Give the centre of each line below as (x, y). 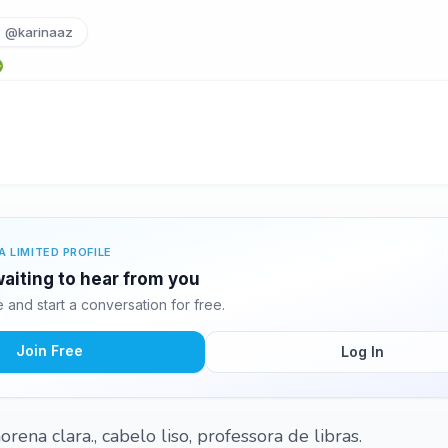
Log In (362, 351)
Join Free (49, 350)
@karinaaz (39, 32)
